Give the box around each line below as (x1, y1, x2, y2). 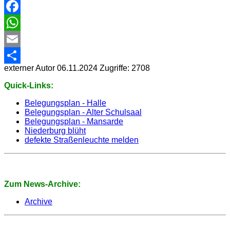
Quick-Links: (4, 81, 53, 90)
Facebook (4, 17, 41, 27)
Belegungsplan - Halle (25, 98, 106, 107)
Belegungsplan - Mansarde (25, 117, 123, 126)
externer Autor (4, 63, 55, 72)
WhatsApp (4, 34, 42, 43)
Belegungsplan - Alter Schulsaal (25, 107, 142, 117)
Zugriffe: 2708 (100, 63, 150, 72)
